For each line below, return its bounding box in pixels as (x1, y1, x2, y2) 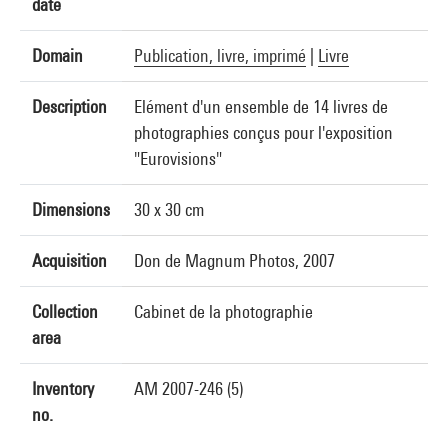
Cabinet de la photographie (134, 301, 313, 322)
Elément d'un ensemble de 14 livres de (134, 96, 388, 117)
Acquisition (32, 250, 107, 271)
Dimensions (32, 199, 110, 220)
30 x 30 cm (134, 199, 204, 220)
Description (32, 96, 107, 117)
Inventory (32, 378, 94, 399)
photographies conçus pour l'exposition (134, 122, 393, 143)
